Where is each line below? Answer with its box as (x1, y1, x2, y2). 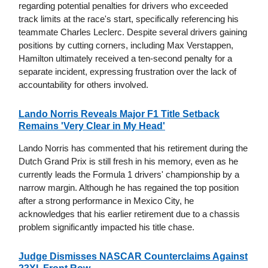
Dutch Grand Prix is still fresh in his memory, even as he (19, 156, 238, 166)
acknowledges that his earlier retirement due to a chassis (19, 208, 240, 219)
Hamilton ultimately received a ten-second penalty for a (19, 53, 232, 63)
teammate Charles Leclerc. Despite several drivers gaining (19, 26, 247, 37)
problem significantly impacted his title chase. (19, 221, 194, 232)
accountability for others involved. (19, 79, 148, 90)
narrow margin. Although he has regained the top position (19, 182, 239, 193)
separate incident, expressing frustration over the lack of (19, 66, 236, 77)
